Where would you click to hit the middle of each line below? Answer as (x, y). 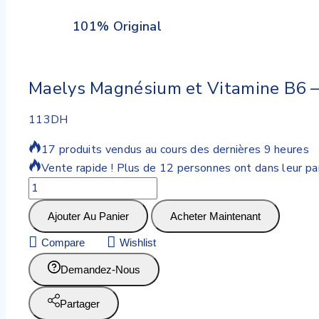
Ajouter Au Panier (88, 216)
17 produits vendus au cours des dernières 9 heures (175, 150)
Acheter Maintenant (216, 216)
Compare (63, 243)
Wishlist (138, 243)
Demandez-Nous (100, 270)
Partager (80, 304)
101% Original (117, 26)
